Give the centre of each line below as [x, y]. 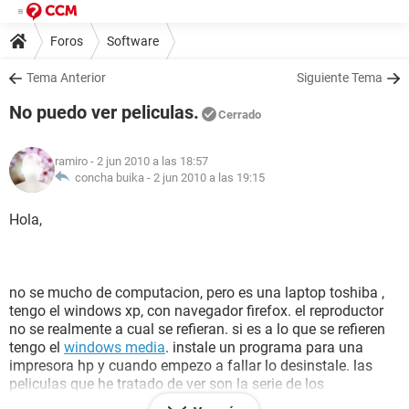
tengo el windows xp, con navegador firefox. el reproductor [196, 311]
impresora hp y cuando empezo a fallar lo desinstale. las [191, 366]
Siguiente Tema [340, 78]
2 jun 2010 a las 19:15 [209, 178]
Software [133, 41]
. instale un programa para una [264, 347]
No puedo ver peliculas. [104, 112]
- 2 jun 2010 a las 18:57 [148, 161]
